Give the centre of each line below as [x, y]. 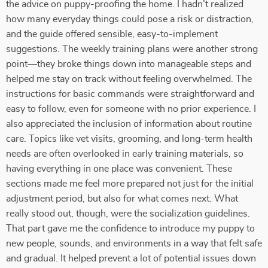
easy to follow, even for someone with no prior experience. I [131, 109]
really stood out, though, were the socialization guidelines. [128, 214]
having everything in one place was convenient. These [119, 169]
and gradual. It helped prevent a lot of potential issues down [131, 258]
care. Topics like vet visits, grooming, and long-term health [129, 139]
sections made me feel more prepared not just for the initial [130, 184]
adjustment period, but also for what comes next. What [122, 199]
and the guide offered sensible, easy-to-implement [112, 34]
